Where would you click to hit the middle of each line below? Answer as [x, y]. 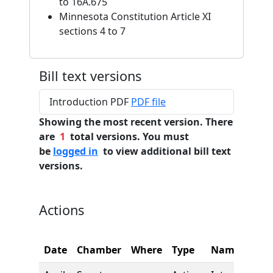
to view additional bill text [165, 151]
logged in [76, 151]
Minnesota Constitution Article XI [135, 16]
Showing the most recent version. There [136, 122]
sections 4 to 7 [92, 31]
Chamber [99, 250]
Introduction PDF [90, 102]
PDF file [148, 102]
